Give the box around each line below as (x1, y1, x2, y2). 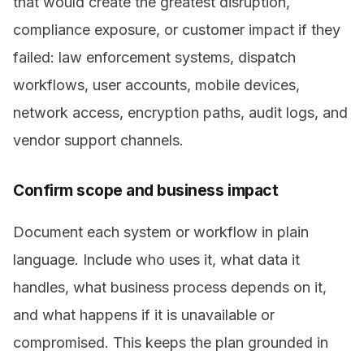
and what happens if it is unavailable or (13, 305, 275, 323)
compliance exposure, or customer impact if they (13, 21, 340, 39)
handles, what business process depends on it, (13, 278, 327, 296)
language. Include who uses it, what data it (13, 250, 300, 268)
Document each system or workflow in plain (13, 223, 309, 240)
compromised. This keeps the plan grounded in (13, 333, 328, 351)
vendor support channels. (13, 132, 184, 149)
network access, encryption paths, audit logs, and (13, 104, 348, 122)
